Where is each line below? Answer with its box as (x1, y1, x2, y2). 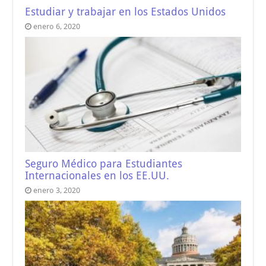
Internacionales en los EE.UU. (25, 169, 170, 182)
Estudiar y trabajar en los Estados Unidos (25, 6, 226, 18)
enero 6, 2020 (33, 22, 81, 31)
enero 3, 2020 (33, 185, 81, 195)
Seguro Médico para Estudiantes (25, 157, 183, 170)
